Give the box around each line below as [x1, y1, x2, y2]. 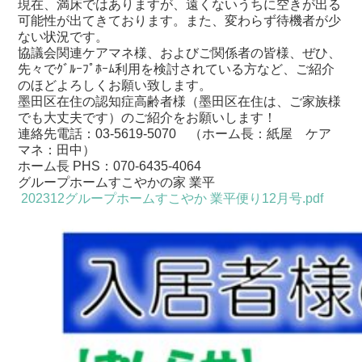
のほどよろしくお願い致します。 [18, 78, 213, 92]
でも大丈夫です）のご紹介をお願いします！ [18, 110, 277, 124]
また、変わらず [186, 13, 277, 27]
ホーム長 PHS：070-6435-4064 [18, 158, 202, 173]
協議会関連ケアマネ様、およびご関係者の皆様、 [18, 45, 303, 60]
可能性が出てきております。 [18, 13, 187, 27]
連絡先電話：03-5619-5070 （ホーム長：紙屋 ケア [18, 126, 332, 141]
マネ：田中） [18, 142, 96, 157]
